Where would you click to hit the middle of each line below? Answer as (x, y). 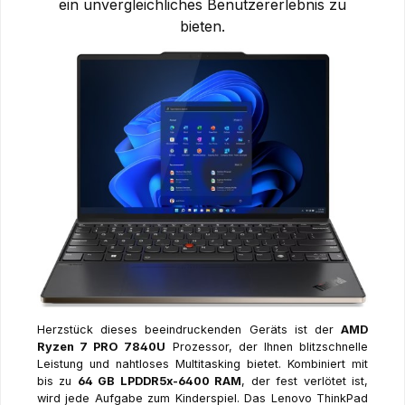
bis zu (57, 381)
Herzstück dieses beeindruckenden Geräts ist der (189, 330)
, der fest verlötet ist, (305, 381)
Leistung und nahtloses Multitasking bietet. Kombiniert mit (202, 364)
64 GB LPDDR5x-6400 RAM (160, 381)
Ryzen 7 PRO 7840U (102, 347)
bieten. (202, 26)
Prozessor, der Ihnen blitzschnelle (267, 347)
